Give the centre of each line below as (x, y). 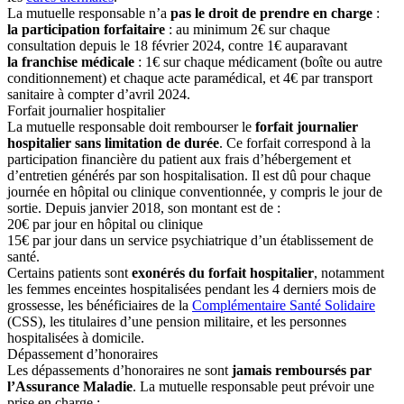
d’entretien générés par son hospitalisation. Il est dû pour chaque (189, 175)
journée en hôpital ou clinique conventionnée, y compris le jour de (195, 191)
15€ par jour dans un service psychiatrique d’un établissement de (190, 240)
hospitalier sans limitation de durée (113, 142)
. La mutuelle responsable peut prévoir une (253, 386)
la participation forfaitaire (86, 29)
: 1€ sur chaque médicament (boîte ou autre (258, 61)
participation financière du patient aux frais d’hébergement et (179, 159)
